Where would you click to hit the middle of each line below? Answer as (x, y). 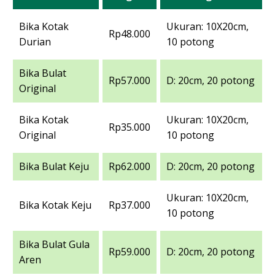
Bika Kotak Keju (55, 205)
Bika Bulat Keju (54, 166)
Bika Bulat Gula (54, 244)
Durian (35, 41)
